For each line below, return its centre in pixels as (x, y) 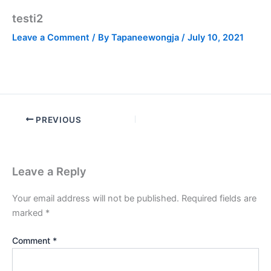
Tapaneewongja (146, 37)
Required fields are (219, 198)
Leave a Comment (51, 37)
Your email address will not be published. (96, 198)
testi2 (28, 18)
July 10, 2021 (216, 37)
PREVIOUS (57, 119)
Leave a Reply (49, 171)
